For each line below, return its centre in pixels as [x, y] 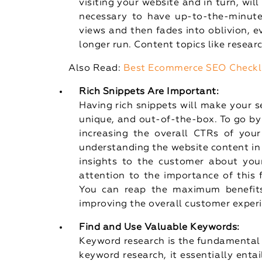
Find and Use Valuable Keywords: [159, 227]
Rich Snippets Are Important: [149, 92]
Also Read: [96, 68]
